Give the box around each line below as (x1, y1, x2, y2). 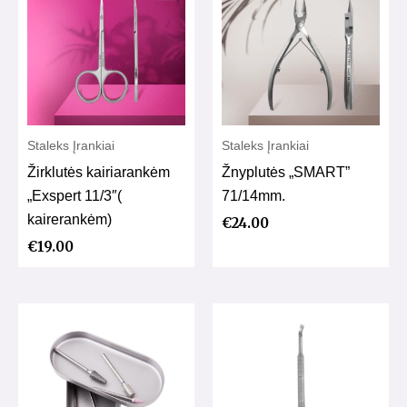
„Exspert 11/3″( (27, 186, 122, 203)
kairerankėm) (27, 210, 112, 227)
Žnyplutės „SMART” (222, 163, 350, 180)
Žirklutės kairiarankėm (27, 163, 170, 180)
